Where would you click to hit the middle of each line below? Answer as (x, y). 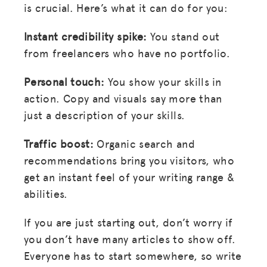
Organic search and (144, 143)
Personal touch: (64, 81)
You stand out (183, 36)
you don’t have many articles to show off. (130, 238)
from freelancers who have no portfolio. (127, 52)
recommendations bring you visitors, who (129, 160)
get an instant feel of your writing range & (129, 176)
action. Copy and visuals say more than (123, 98)
